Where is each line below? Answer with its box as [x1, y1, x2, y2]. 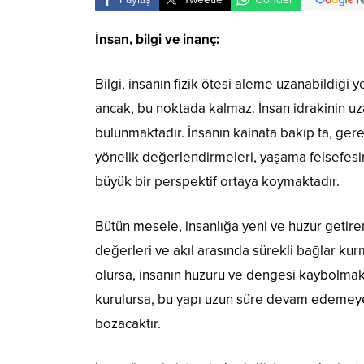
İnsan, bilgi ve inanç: [95, 31, 219, 49]
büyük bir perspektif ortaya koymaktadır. [95, 173, 340, 191]
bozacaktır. [95, 315, 161, 333]
